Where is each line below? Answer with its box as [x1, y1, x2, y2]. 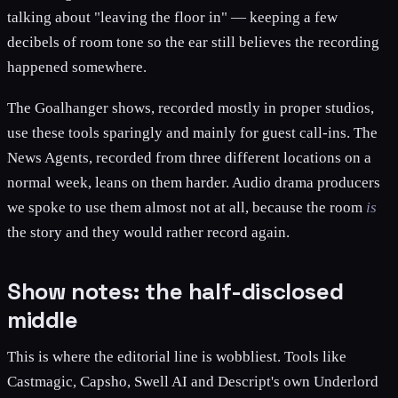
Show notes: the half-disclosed [7, 276, 344, 307]
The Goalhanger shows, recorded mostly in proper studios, [7, 99, 374, 117]
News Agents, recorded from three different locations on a [7, 149, 371, 167]
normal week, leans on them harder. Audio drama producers [7, 174, 380, 192]
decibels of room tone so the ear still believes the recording [7, 33, 379, 51]
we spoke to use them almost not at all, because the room [7, 199, 366, 217]
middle [7, 305, 78, 336]
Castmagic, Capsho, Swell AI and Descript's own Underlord [7, 373, 378, 391]
